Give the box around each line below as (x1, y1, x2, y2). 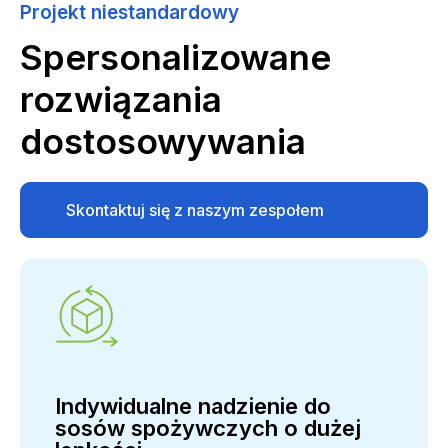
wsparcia (66, 253, 134, 274)
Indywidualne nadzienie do (55, 392, 331, 419)
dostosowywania (20, 119, 306, 162)
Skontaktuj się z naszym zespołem (66, 199, 324, 220)
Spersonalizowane (20, 35, 331, 78)
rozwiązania (20, 77, 222, 120)
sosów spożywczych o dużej (55, 414, 361, 441)
